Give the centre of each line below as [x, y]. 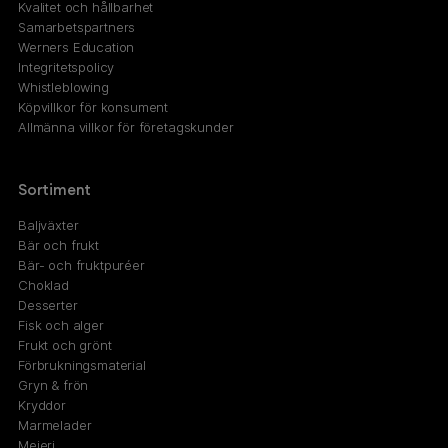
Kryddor [42, 405]
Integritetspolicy [66, 66]
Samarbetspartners [77, 26]
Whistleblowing [63, 86]
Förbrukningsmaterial [82, 365]
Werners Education [76, 46]
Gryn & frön [53, 385]
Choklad [43, 285]
